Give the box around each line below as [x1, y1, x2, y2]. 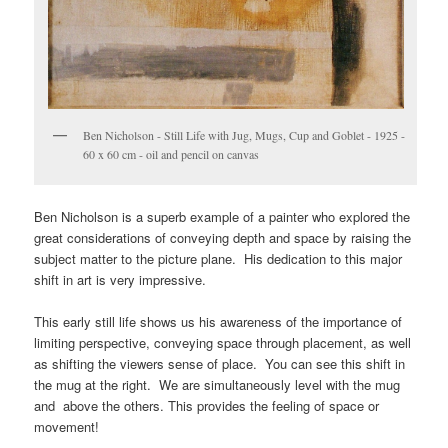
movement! [34, 417, 100, 437]
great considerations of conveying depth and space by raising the [34, 228, 412, 248]
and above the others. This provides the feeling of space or [34, 396, 380, 416]
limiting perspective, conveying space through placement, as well [34, 333, 412, 353]
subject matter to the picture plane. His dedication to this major [34, 249, 403, 269]
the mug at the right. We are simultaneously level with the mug [34, 375, 401, 395]
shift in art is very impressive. [34, 270, 207, 290]
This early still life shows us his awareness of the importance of [34, 312, 403, 332]
